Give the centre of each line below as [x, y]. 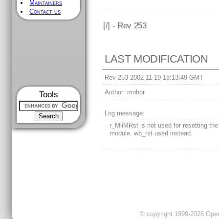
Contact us [45, 11]
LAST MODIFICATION [156, 59]
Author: [115, 92]
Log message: [125, 113]
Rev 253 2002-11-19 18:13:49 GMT [154, 78]
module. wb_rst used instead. [151, 133]
